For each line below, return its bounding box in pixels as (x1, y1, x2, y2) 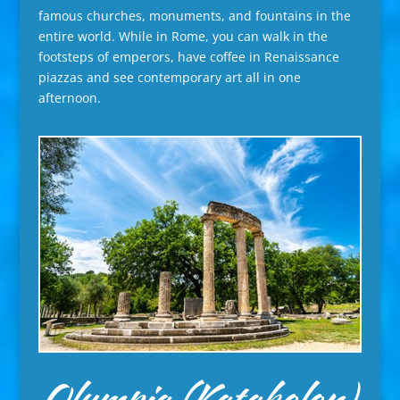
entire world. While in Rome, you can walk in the (37, 28, 328, 46)
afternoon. (37, 89, 101, 107)
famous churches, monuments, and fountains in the (37, 7, 351, 25)
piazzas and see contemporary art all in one (37, 69, 301, 87)
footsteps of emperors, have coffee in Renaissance (37, 48, 339, 66)
